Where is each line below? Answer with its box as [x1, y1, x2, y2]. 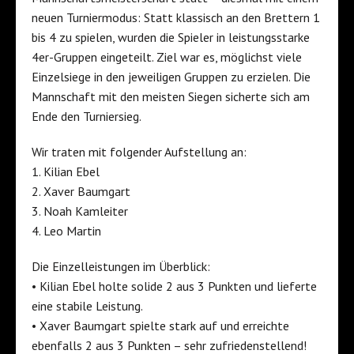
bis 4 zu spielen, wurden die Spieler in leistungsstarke [32, 29, 310, 46]
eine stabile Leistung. [32, 298, 143, 314]
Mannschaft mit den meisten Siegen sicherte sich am [32, 88, 310, 105]
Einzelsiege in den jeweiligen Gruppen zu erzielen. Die [32, 69, 311, 85]
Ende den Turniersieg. [32, 108, 141, 125]
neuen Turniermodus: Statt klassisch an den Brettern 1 [32, 9, 320, 26]
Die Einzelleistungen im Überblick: [32, 258, 210, 275]
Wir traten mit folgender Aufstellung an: [32, 144, 247, 160]
